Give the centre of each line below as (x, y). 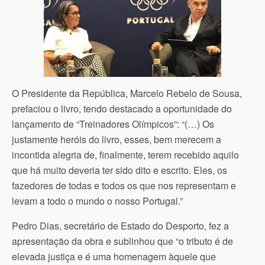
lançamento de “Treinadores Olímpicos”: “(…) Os (113, 124)
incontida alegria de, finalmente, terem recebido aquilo (125, 154)
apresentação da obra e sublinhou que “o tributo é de (122, 241)
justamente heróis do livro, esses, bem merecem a (117, 139)
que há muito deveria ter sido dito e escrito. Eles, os (119, 170)
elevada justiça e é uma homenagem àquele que (114, 256)
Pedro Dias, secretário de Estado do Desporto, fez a (120, 225)
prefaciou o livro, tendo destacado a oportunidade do (122, 108)
